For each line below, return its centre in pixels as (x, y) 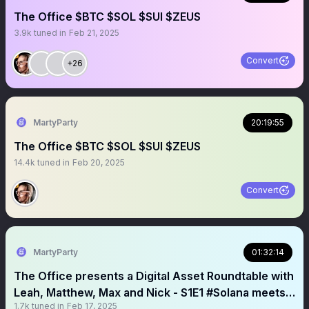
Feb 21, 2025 (94, 33)
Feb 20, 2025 (99, 162)
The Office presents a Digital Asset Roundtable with (154, 276)
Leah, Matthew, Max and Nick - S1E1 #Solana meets (150, 292)
